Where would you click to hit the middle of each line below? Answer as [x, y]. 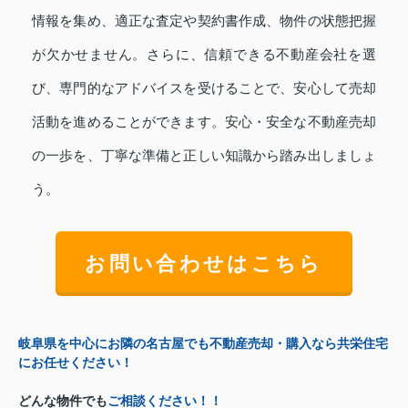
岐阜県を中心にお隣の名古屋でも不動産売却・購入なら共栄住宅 [203, 344]
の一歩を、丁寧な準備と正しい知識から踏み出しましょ [204, 155]
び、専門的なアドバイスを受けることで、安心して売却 [204, 88]
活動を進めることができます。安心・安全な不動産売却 [204, 122]
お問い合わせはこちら [204, 264]
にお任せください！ [76, 363]
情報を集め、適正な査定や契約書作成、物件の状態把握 [204, 20]
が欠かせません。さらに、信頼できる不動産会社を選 [204, 54]
